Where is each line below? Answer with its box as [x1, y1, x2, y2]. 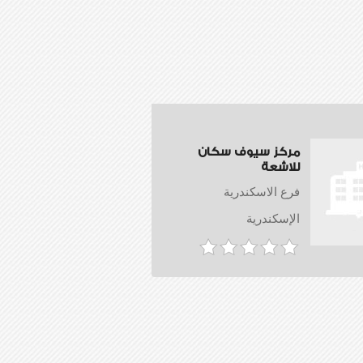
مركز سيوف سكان [198, 146, 300, 160]
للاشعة [261, 161, 300, 175]
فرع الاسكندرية [224, 186, 300, 200]
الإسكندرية [246, 212, 300, 227]
